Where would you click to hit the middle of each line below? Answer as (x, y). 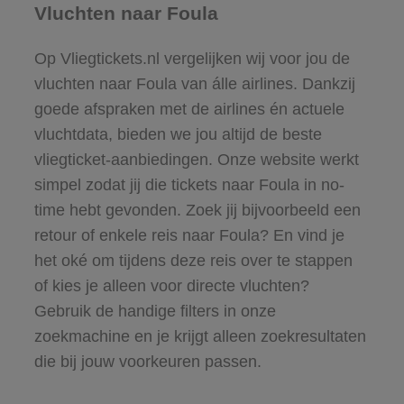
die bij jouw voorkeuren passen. (147, 361)
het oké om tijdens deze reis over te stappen (193, 260)
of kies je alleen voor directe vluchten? (171, 285)
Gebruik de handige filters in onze (155, 311)
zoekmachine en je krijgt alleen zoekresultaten (200, 336)
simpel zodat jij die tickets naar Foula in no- (189, 184)
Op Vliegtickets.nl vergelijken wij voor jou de (192, 58)
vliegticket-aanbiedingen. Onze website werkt (196, 159)
